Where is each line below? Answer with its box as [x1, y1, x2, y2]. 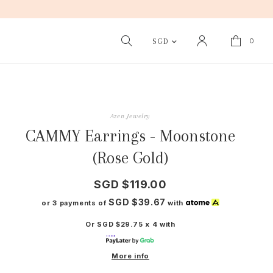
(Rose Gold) [92, 148, 169, 167]
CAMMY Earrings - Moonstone [26, 126, 235, 145]
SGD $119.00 [94, 177, 167, 191]
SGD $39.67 [108, 196, 166, 207]
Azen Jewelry [110, 112, 151, 120]
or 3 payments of [41, 198, 109, 207]
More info [112, 251, 149, 260]
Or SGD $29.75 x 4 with [85, 219, 175, 229]
